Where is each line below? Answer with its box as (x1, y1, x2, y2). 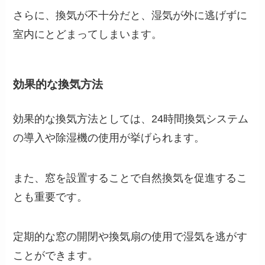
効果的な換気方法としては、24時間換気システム (13, 112, 249, 125)
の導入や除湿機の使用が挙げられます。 (13, 131, 205, 144)
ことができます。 (13, 250, 99, 262)
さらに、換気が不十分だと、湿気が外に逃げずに (13, 9, 248, 22)
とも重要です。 (13, 190, 88, 203)
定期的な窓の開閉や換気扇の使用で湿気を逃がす (13, 231, 248, 243)
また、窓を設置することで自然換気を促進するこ (13, 172, 248, 184)
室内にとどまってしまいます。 (13, 28, 163, 41)
